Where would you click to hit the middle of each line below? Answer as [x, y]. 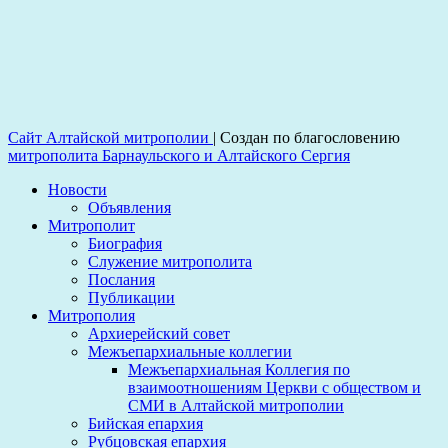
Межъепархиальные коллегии [190, 352]
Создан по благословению [310, 138]
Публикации [131, 298]
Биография [125, 244]
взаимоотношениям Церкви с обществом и [274, 388]
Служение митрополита [170, 262]
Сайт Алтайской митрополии [110, 138]
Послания [121, 280]
